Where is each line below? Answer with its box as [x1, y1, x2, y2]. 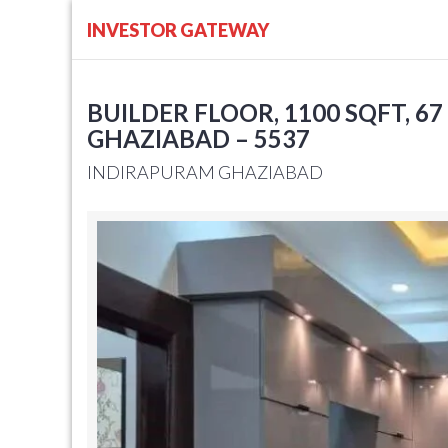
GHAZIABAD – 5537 [87, 124, 310, 153]
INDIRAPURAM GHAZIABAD [87, 161, 323, 183]
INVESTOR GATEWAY [87, 19, 269, 41]
